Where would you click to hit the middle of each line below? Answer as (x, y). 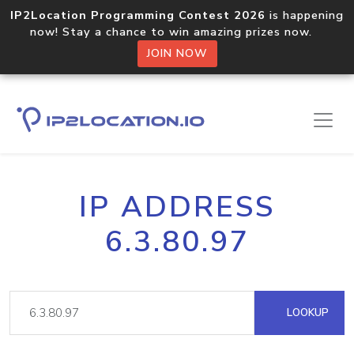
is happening (305, 15)
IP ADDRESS (177, 207)
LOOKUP (306, 313)
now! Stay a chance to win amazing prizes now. (177, 32)
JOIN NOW (177, 53)
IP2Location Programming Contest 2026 (138, 15)
